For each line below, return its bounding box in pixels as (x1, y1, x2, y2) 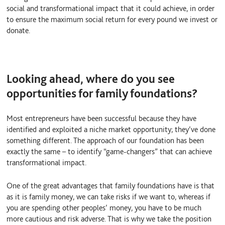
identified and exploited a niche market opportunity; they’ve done (7, 124, 216, 134)
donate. (7, 25, 31, 35)
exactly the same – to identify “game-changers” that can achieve (7, 146, 212, 156)
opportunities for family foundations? (7, 86, 198, 101)
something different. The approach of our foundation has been (7, 135, 204, 145)
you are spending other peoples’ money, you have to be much (7, 202, 202, 212)
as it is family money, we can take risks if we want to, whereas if (7, 191, 211, 201)
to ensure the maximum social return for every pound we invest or (7, 14, 218, 24)
